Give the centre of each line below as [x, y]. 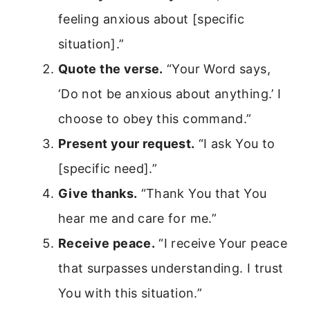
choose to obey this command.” [155, 119]
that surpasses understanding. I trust [171, 268]
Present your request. [127, 144]
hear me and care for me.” [137, 219]
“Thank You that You [202, 194]
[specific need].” [108, 169]
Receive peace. [107, 244]
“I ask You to [235, 144]
